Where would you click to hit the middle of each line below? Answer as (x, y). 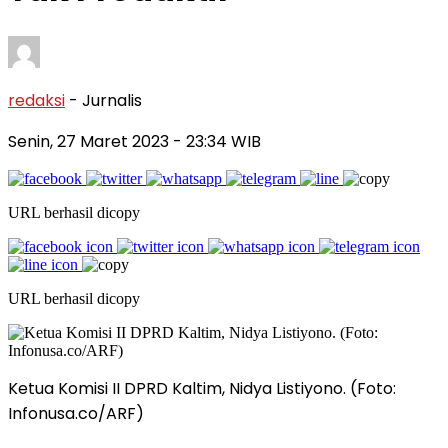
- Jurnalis (105, 100)
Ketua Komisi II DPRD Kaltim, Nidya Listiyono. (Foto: (202, 388)
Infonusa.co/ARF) (76, 413)
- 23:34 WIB (217, 141)
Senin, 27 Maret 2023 (90, 141)
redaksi (36, 100)
